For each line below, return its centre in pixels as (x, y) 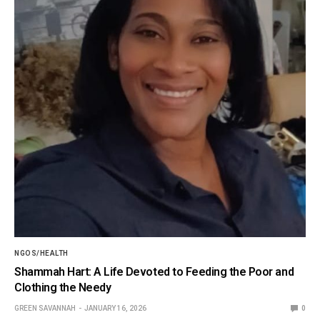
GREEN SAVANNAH (45, 309)
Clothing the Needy (63, 288)
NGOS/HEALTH (41, 254)
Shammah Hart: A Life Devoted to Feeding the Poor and (154, 272)
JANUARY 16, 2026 (115, 309)
